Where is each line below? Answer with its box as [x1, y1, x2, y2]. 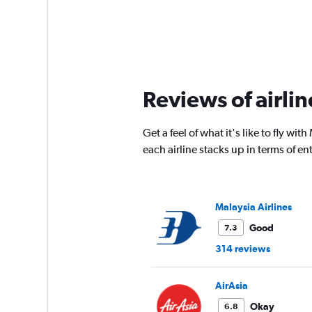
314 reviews [214, 243, 270, 255]
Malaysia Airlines [214, 201, 292, 213]
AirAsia [214, 280, 248, 292]
